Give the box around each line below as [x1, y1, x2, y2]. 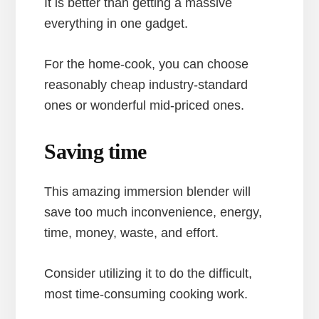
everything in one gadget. [44, 16, 189, 31]
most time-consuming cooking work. [44, 286, 249, 301]
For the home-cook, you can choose [44, 56, 249, 71]
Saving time [44, 139, 147, 163]
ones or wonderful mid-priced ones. [44, 98, 245, 113]
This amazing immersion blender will [44, 184, 251, 199]
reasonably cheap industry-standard [44, 77, 249, 92]
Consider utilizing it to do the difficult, [44, 266, 253, 281]
